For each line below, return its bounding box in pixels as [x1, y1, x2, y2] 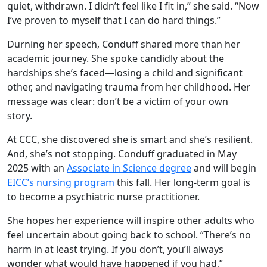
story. [7, 109, 35, 123]
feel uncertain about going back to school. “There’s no [7, 228, 251, 242]
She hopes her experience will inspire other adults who [7, 214, 254, 228]
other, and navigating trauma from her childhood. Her [7, 80, 250, 94]
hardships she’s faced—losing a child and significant [7, 66, 243, 80]
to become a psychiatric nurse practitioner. [7, 190, 200, 204]
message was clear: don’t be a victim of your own [7, 95, 228, 108]
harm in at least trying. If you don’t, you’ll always [7, 243, 223, 256]
